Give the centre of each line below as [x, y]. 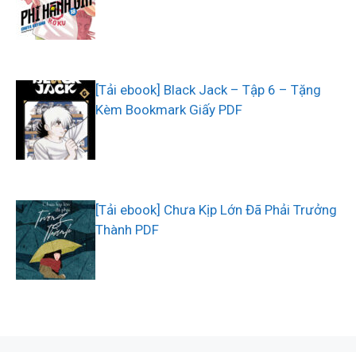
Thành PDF [127, 230]
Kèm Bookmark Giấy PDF [169, 110]
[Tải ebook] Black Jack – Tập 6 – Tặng [208, 90]
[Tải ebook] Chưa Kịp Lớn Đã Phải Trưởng [216, 210]
